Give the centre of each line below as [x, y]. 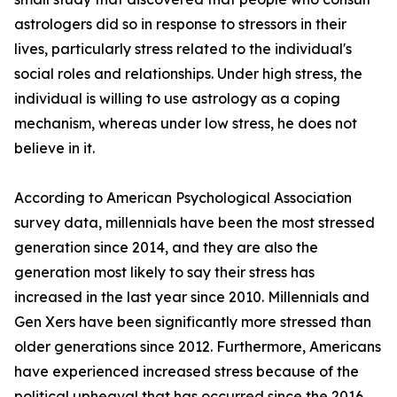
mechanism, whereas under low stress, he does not [186, 124]
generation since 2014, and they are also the [166, 248]
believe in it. [54, 148]
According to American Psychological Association [183, 198]
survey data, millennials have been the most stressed [195, 223]
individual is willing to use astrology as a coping [177, 99]
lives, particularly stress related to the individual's [183, 49]
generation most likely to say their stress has [164, 272]
